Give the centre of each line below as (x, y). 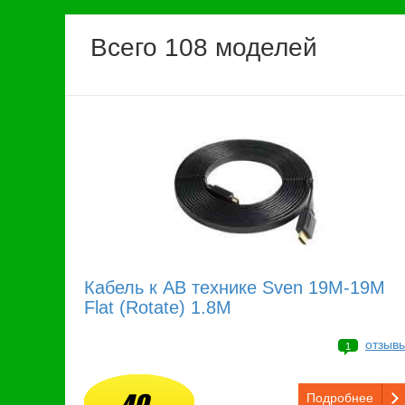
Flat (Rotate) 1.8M (158, 308)
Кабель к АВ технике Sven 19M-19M (235, 288)
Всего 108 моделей (203, 48)
